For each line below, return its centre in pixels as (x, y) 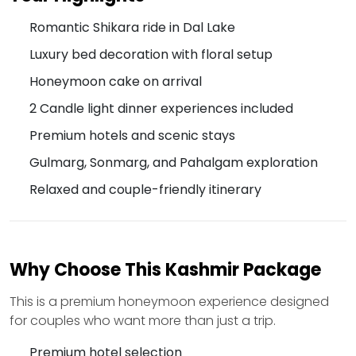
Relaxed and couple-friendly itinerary (145, 190)
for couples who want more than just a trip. (143, 321)
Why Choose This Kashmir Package (165, 270)
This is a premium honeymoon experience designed (169, 302)
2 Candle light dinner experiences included (161, 109)
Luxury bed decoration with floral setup (151, 55)
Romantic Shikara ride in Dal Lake (132, 28)
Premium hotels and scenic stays (132, 136)
